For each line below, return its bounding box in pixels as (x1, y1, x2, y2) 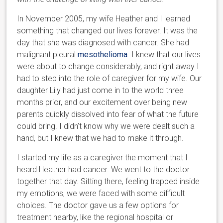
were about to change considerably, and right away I (17, 61, 200, 71)
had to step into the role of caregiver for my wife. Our (17, 73, 202, 83)
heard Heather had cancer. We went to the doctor (17, 164, 190, 174)
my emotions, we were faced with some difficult (17, 188, 185, 198)
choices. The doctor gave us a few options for (17, 200, 179, 210)
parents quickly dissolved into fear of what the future (17, 109, 199, 119)
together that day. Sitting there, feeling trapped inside (17, 176, 200, 186)
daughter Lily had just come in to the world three (17, 85, 184, 95)
